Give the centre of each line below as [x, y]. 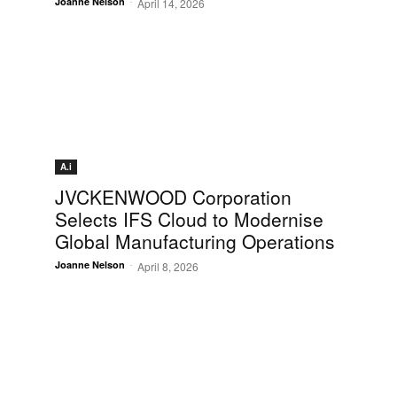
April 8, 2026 [168, 267]
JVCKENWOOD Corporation [173, 197]
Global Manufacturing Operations [195, 241]
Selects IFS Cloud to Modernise [189, 219]
